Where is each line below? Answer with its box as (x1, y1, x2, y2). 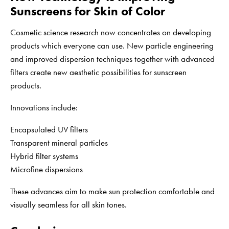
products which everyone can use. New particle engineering (10, 40, 214, 52)
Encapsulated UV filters (10, 124, 88, 135)
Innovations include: (10, 102, 78, 113)
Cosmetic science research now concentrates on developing (10, 27, 211, 38)
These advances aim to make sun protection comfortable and (10, 186, 215, 197)
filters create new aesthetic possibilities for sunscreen (10, 66, 187, 78)
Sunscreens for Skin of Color (10, 3, 165, 19)
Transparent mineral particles (10, 137, 108, 149)
